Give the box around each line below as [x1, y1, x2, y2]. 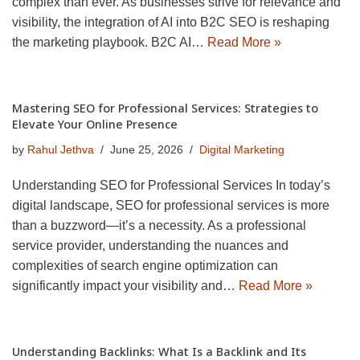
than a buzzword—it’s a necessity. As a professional [12, 219, 306, 233]
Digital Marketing [199, 143, 284, 157]
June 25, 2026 [110, 143, 183, 157]
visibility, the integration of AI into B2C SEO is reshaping [12, 15, 329, 30]
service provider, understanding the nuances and [12, 239, 288, 253]
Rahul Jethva [27, 143, 94, 157]
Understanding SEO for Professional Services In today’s [12, 178, 330, 193]
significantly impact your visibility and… [12, 279, 239, 293]
